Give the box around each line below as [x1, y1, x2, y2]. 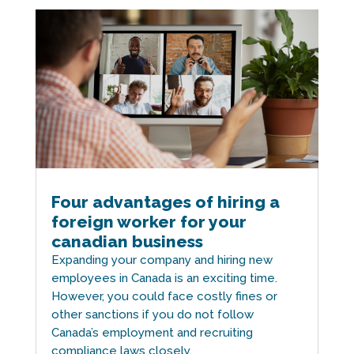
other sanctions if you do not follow [51, 307, 254, 322]
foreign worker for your [51, 212, 247, 232]
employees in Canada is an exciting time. [51, 271, 277, 286]
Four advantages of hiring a [51, 192, 280, 213]
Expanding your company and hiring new [51, 253, 273, 268]
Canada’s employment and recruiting [51, 326, 253, 341]
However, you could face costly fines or [51, 289, 277, 304]
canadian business [51, 232, 203, 252]
